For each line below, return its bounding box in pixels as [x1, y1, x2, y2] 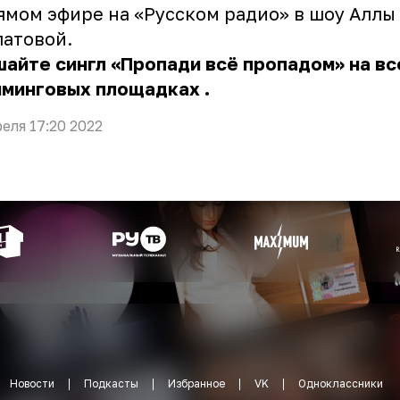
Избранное [168, 377, 225, 391]
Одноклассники [298, 377, 383, 391]
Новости [10, 377, 54, 391]
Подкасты [84, 377, 138, 391]
